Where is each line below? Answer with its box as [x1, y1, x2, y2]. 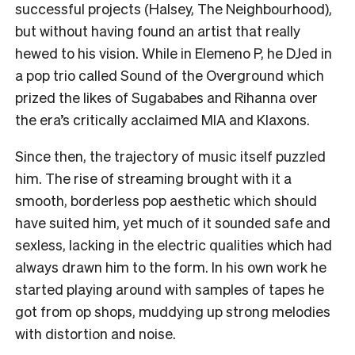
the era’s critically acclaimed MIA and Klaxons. [15, 109, 313, 128]
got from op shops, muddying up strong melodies [15, 301, 330, 320]
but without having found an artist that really [15, 21, 300, 40]
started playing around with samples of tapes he [15, 279, 324, 298]
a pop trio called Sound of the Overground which [15, 65, 324, 84]
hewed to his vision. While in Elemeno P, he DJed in [15, 43, 332, 62]
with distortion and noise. [15, 323, 176, 342]
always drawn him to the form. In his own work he [15, 257, 326, 276]
